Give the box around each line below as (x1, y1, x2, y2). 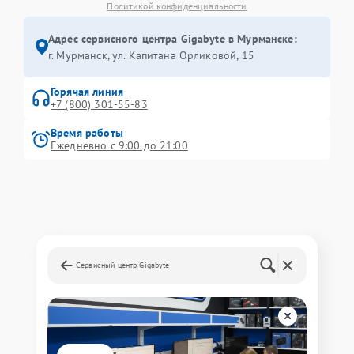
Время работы (51, 125, 123, 140)
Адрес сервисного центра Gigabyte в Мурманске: (48, 31, 297, 46)
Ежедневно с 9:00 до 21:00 (51, 137, 188, 153)
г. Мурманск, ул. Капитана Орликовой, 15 (48, 47, 254, 62)
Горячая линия (51, 84, 123, 99)
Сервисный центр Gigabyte (76, 259, 170, 270)
